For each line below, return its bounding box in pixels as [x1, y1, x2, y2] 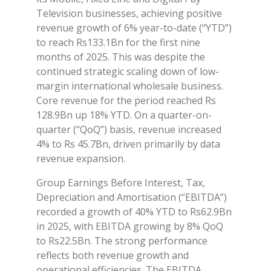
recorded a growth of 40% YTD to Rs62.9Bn [36, 204, 232, 218]
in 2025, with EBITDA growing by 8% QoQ [36, 219, 223, 233]
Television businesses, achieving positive [36, 6, 222, 20]
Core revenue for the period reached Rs [36, 93, 216, 107]
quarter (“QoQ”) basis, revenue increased [36, 122, 221, 136]
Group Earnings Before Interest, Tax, [36, 175, 205, 189]
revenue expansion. [36, 151, 125, 165]
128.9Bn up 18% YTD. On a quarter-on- [36, 108, 212, 122]
